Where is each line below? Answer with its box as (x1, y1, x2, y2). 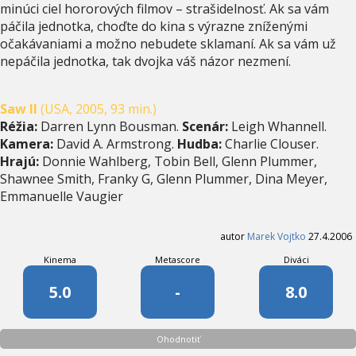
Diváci (283, 253, 309, 265)
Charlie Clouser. (222, 134, 319, 153)
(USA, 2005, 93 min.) (37, 99, 157, 118)
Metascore (155, 253, 200, 265)
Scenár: (182, 117, 228, 135)
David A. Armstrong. (53, 134, 177, 153)
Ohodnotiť (156, 332, 200, 345)
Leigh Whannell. (228, 117, 327, 135)
